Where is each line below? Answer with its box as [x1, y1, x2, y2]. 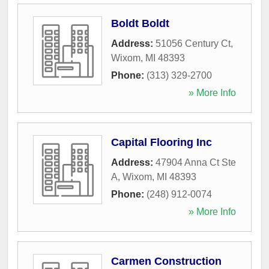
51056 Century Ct [156, 38, 231, 49]
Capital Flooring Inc [111, 136, 212, 148]
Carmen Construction [111, 255, 222, 267]
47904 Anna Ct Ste [156, 157, 236, 168]
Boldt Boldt [111, 17, 169, 29]
